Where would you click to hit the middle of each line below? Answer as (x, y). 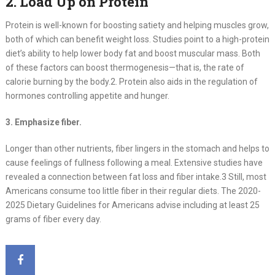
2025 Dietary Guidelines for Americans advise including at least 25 (132, 205)
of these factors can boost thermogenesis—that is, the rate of (125, 68)
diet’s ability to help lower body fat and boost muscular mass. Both (133, 54)
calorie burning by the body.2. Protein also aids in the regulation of (131, 82)
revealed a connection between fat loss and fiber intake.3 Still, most (136, 177)
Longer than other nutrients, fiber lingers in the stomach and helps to (137, 149)
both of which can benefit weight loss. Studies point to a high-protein (137, 40)
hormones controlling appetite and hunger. (87, 96)
